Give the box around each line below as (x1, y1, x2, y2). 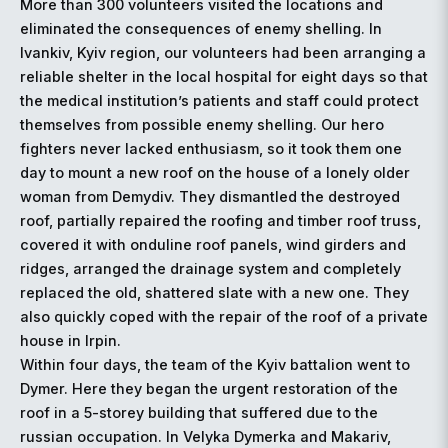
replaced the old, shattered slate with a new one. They (20, 284, 409, 302)
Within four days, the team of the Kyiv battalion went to (20, 356, 410, 374)
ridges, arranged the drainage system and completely (20, 260, 401, 278)
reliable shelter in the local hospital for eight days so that (20, 68, 428, 86)
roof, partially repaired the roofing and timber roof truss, (20, 212, 421, 230)
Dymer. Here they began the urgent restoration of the (20, 380, 398, 398)
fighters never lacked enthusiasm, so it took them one (20, 140, 402, 158)
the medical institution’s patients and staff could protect (20, 92, 419, 110)
